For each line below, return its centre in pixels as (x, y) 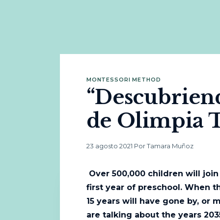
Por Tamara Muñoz (164, 146)
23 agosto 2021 (109, 146)
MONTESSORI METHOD (124, 80)
